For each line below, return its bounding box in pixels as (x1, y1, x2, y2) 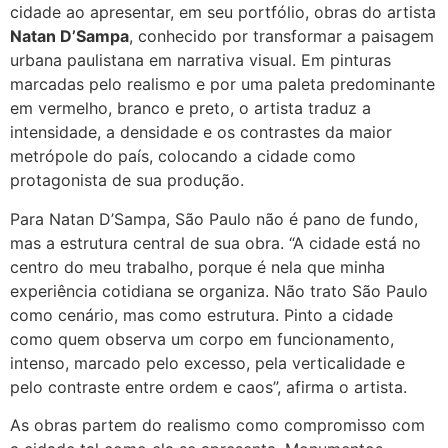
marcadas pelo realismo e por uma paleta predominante (10, 74, 435, 95)
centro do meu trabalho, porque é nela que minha (10, 256, 385, 277)
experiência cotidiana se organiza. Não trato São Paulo (10, 280, 428, 301)
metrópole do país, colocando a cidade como (10, 146, 356, 167)
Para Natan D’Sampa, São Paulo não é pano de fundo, (10, 208, 418, 229)
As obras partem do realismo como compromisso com (10, 415, 425, 436)
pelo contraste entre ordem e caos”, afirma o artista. (10, 376, 407, 397)
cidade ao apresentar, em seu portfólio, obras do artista (10, 2, 436, 23)
